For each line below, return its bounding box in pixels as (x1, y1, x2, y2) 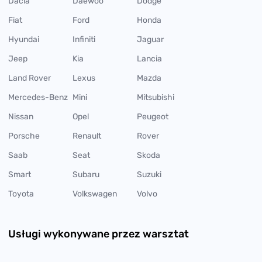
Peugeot (137, 111, 168, 122)
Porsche (8, 130, 40, 141)
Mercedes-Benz (8, 92, 68, 102)
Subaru (73, 169, 99, 180)
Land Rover (8, 73, 51, 83)
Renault (73, 130, 101, 141)
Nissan (8, 111, 33, 122)
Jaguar (137, 34, 164, 44)
